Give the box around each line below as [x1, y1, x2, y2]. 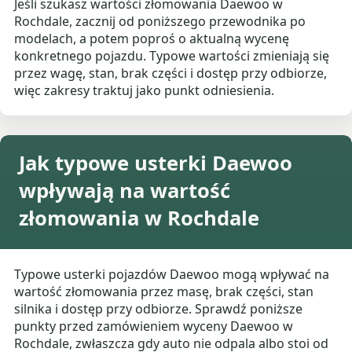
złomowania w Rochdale [19, 204, 259, 233]
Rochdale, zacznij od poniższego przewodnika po [14, 13, 306, 31]
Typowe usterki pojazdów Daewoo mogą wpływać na [14, 266, 330, 284]
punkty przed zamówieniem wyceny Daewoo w [14, 317, 294, 335]
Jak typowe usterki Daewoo [19, 149, 292, 178]
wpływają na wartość [19, 177, 230, 205]
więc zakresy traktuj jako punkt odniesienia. [14, 82, 275, 100]
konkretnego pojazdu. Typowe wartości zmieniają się [14, 47, 330, 65]
